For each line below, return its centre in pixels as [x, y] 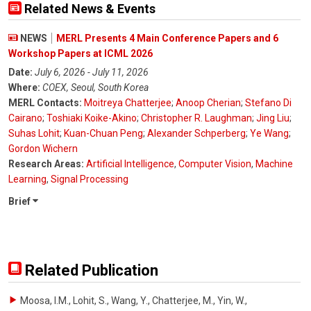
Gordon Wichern [43, 149]
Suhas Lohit [34, 134]
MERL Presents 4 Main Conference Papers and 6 [167, 39]
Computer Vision [215, 164]
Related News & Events [89, 9]
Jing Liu [273, 118]
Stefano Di [268, 103]
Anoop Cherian [208, 103]
